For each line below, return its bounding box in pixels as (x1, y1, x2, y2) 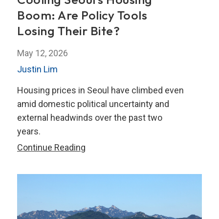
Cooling (85, 141, 114, 152)
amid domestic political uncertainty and (17, 98, 169, 109)
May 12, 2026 (17, 47, 68, 58)
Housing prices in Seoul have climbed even (17, 85, 184, 95)
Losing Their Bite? (17, 22, 120, 39)
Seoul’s (85, 155, 113, 166)
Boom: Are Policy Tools (17, 7, 147, 23)
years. (17, 126, 41, 136)
